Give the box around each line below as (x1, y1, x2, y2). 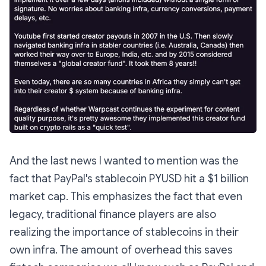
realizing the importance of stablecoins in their (9, 226, 239, 239)
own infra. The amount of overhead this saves (9, 243, 233, 257)
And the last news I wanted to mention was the (9, 154, 239, 168)
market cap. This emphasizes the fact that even (9, 190, 242, 204)
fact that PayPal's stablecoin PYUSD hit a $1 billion (9, 172, 249, 186)
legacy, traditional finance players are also (9, 208, 216, 221)
